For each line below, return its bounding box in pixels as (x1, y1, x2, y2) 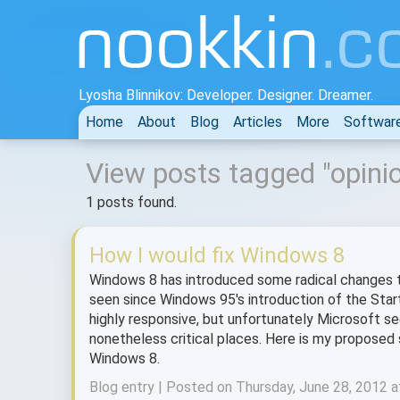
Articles (233, 113, 282, 130)
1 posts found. (86, 194, 177, 211)
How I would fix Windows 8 (89, 243, 345, 268)
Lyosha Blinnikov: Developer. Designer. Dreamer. (79, 87, 373, 104)
